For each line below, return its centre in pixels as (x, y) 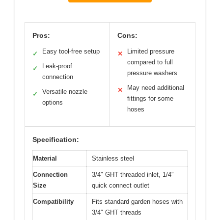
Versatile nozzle (65, 91)
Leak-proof (57, 66)
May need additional (156, 87)
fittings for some (150, 98)
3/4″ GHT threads (117, 212)
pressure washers (152, 73)
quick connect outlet (121, 185)
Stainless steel (113, 158)
